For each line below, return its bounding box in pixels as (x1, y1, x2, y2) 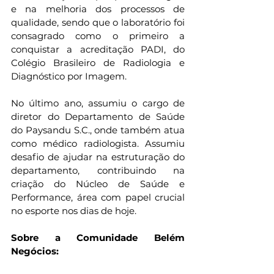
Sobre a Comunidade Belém (11, 232, 185, 244)
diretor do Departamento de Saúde (11, 111, 185, 123)
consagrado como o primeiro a (11, 30, 185, 42)
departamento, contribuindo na (11, 165, 185, 177)
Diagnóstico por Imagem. (11, 70, 127, 83)
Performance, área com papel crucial (11, 191, 185, 204)
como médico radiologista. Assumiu (11, 138, 185, 150)
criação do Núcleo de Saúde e (11, 178, 185, 190)
